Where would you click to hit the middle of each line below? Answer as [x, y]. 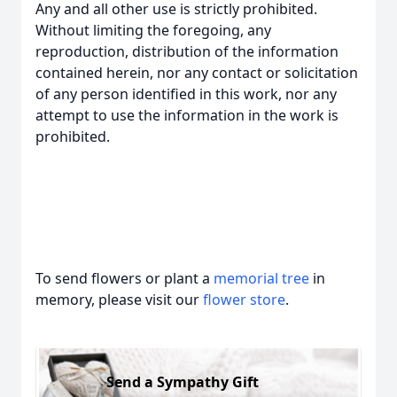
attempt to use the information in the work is [187, 115]
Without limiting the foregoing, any [153, 30]
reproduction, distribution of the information [187, 51]
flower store [244, 300]
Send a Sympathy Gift [183, 381]
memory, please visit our [119, 300]
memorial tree [261, 278]
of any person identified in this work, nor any [186, 94]
